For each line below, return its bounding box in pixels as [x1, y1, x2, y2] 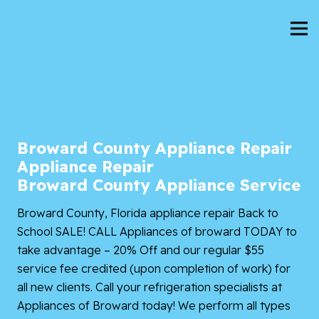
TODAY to [241, 224, 297, 239]
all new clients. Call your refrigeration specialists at [17, 279, 282, 294]
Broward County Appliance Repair [17, 137, 292, 158]
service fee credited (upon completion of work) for [17, 261, 291, 276]
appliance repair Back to [147, 205, 278, 220]
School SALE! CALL [17, 224, 120, 239]
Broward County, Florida [17, 205, 147, 220]
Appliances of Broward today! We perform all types [17, 298, 291, 313]
